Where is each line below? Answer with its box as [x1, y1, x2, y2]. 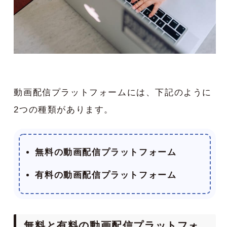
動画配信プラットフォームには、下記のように [14, 87, 212, 97]
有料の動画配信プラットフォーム [35, 170, 177, 180]
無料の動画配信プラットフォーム [35, 147, 177, 157]
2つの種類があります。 [14, 104, 113, 115]
